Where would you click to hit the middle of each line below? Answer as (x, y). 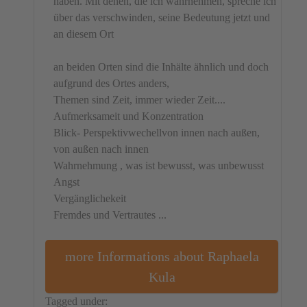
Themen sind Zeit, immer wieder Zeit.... (140, 99)
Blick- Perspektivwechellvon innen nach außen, (157, 132)
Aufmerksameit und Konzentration (129, 116)
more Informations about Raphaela (162, 256)
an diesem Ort (87, 34)
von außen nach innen (101, 149)
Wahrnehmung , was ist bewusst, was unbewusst (159, 165)
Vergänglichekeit (90, 198)
